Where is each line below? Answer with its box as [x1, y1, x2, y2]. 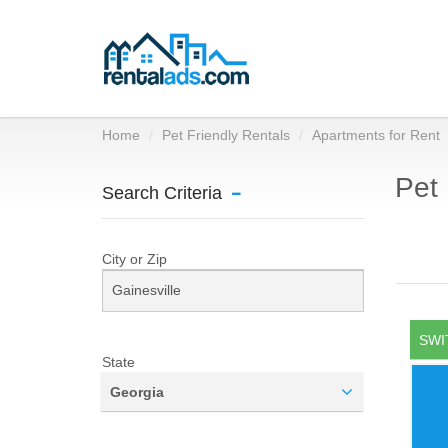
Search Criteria [102, 183, 222, 203]
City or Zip [102, 251, 167, 267]
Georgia [110, 384, 164, 400]
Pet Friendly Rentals [162, 127, 290, 143]
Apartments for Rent [312, 127, 440, 143]
